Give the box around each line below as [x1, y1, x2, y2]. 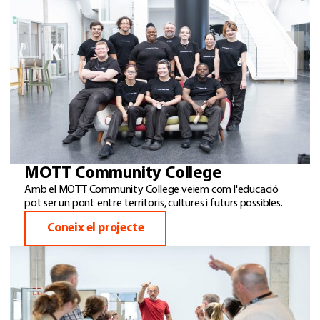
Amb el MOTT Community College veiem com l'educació [24, 184, 279, 196]
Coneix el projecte [47, 222, 144, 235]
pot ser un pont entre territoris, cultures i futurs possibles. [24, 198, 283, 210]
